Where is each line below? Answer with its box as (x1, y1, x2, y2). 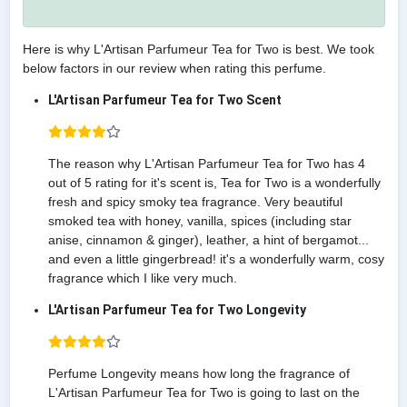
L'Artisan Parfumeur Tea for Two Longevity (47, 303, 306, 318)
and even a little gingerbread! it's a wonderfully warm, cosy (47, 252, 384, 267)
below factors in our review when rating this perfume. (22, 61, 326, 76)
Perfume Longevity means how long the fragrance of (47, 366, 350, 382)
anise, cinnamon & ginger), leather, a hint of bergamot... (47, 233, 369, 248)
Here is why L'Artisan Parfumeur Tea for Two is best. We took (22, 42, 374, 57)
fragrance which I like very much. (47, 271, 237, 286)
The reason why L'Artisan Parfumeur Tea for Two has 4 (47, 156, 365, 172)
